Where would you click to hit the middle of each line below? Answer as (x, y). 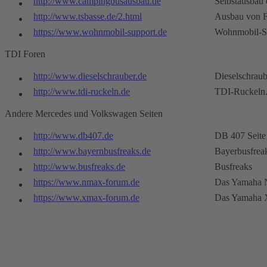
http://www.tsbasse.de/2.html (88, 17)
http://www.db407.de (73, 136)
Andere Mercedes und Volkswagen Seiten (84, 114)
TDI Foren (25, 54)
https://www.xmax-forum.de (86, 198)
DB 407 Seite (240, 136)
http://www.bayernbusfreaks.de (92, 151)
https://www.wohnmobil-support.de (100, 32)
